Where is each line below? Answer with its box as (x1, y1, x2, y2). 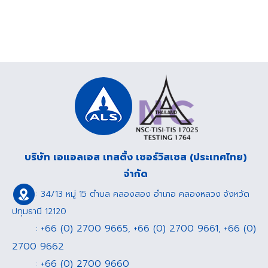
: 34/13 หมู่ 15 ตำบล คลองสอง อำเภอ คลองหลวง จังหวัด (36, 187, 249, 200)
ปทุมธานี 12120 (12, 205, 66, 218)
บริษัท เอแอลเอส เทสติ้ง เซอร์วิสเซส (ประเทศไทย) (25, 150, 246, 165)
